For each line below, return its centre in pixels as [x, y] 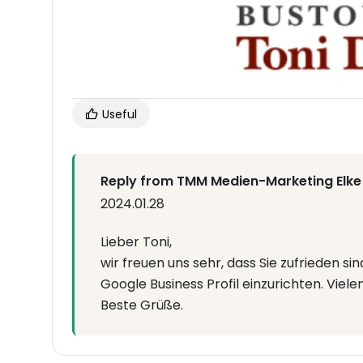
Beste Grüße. [142, 305]
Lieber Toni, [136, 241]
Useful [118, 114]
